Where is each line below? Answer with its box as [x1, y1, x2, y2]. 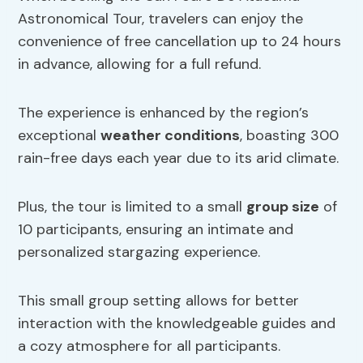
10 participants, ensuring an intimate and [18, 220, 294, 240]
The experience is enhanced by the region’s [18, 103, 310, 123]
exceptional [18, 126, 101, 146]
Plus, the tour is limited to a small [18, 197, 247, 217]
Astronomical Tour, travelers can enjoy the [18, 9, 304, 29]
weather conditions [100, 126, 241, 146]
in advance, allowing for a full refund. [18, 54, 262, 75]
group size [246, 197, 320, 217]
